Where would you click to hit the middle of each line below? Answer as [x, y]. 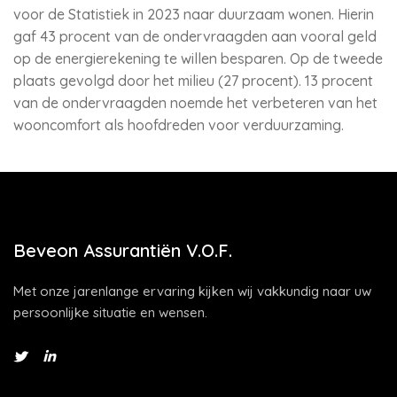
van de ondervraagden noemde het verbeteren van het [195, 103]
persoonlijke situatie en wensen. [110, 312]
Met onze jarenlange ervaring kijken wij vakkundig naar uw [192, 291]
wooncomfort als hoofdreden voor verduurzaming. [179, 125]
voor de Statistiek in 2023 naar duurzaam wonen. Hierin [194, 14]
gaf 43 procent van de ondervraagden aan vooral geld [195, 36]
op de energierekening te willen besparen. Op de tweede [198, 58]
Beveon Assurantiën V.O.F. [123, 250]
